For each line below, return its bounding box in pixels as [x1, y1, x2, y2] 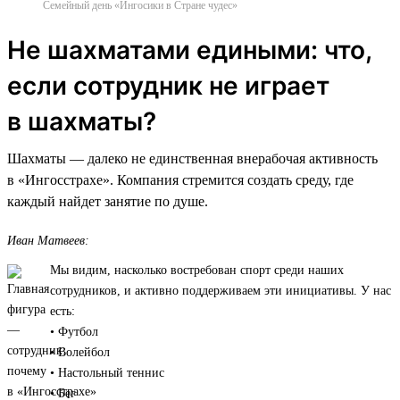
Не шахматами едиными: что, [7, 34, 371, 65]
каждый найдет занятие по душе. [7, 193, 208, 209]
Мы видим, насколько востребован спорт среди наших [50, 262, 344, 277]
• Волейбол [50, 345, 110, 359]
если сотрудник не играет [7, 70, 329, 101]
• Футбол [50, 324, 98, 338]
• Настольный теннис [50, 365, 164, 379]
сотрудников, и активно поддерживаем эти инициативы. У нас [50, 283, 391, 297]
